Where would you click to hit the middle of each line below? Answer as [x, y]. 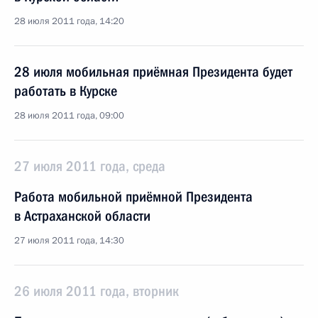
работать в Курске [66, 91]
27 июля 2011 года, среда [90, 166]
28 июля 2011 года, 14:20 [69, 21]
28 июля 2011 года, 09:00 [69, 116]
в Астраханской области [82, 216]
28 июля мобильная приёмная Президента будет [153, 72]
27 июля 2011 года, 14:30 [69, 241]
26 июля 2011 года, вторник [97, 291]
